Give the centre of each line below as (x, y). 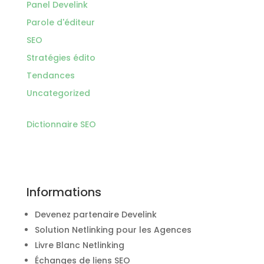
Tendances (50, 76)
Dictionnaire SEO (61, 125)
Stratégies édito (61, 58)
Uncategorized (58, 93)
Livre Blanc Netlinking (79, 245)
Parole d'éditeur (60, 23)
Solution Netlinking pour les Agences (113, 230)
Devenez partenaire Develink (95, 215)
